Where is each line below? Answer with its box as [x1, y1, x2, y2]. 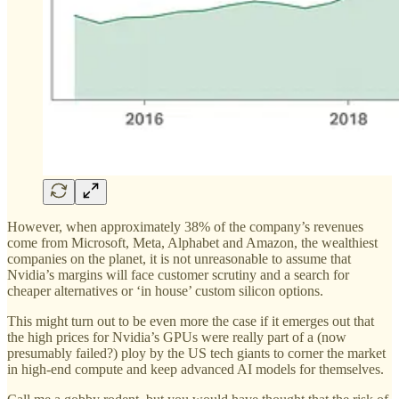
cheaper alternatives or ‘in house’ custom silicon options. [7, 283, 323, 299]
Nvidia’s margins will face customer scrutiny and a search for [7, 267, 349, 283]
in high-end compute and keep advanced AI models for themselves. [7, 362, 384, 378]
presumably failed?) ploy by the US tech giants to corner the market [7, 346, 386, 362]
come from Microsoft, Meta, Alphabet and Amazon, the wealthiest [7, 235, 378, 251]
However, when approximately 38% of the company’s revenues [7, 219, 363, 235]
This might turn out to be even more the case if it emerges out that [7, 313, 374, 330]
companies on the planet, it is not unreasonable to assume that [7, 251, 351, 267]
